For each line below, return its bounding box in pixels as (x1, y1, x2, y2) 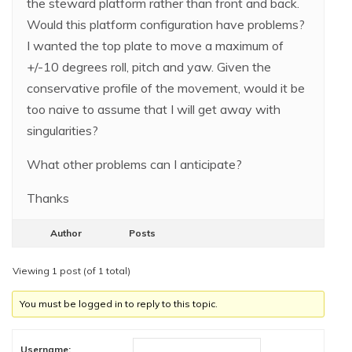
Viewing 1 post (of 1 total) (13, 265, 130, 277)
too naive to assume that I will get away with (27, 101, 280, 117)
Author (50, 227, 82, 239)
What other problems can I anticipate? (27, 156, 242, 172)
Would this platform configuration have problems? (27, 16, 305, 32)
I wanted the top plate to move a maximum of (27, 38, 284, 53)
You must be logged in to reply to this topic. (20, 298, 218, 310)
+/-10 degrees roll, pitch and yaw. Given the (27, 59, 271, 75)
